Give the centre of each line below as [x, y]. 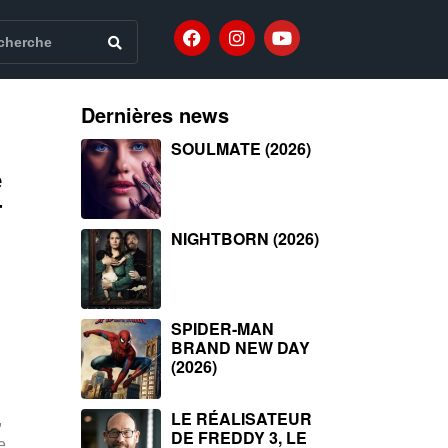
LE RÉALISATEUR [241, 418]
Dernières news [155, 114]
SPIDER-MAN [222, 328]
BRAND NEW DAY [240, 347]
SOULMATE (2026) [241, 148]
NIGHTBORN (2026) [245, 238]
